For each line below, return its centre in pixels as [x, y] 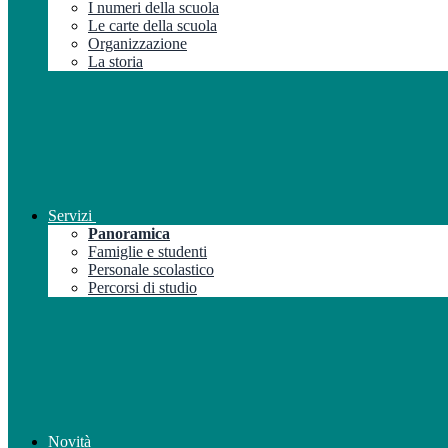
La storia [115, 61]
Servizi [70, 215]
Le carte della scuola [152, 25]
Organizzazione [137, 43]
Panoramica [129, 233]
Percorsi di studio [142, 287]
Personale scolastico [151, 269]
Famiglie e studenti [147, 251]
